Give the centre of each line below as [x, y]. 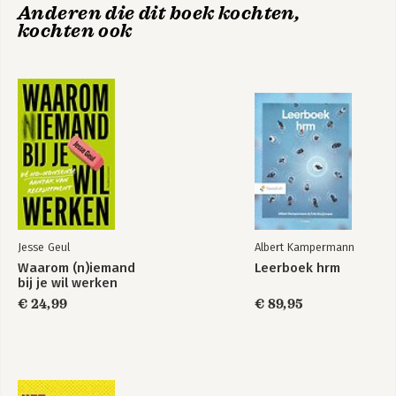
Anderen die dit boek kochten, [159, 13]
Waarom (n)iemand [76, 268]
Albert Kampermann [305, 247]
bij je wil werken [68, 283]
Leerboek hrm [297, 268]
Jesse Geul [44, 247]
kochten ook [75, 31]
